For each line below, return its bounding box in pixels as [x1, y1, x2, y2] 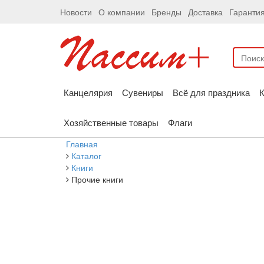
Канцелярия [64, 86, 113, 98]
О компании [98, 6, 145, 18]
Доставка [188, 6, 223, 18]
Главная [66, 138, 98, 150]
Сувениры [122, 86, 163, 98]
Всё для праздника [173, 86, 250, 98]
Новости [60, 6, 92, 18]
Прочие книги [71, 173, 123, 185]
